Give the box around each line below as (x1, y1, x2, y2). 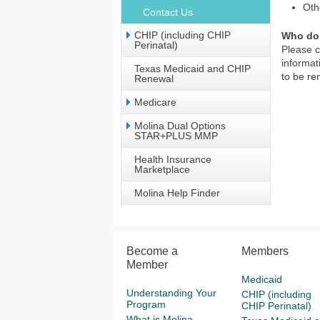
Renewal (134, 73, 174, 84)
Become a (126, 245, 178, 257)
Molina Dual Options (134, 120, 226, 131)
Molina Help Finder (134, 187, 220, 199)
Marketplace (134, 164, 190, 175)
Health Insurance (134, 154, 211, 165)
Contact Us (143, 6, 193, 18)
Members (241, 245, 289, 257)
